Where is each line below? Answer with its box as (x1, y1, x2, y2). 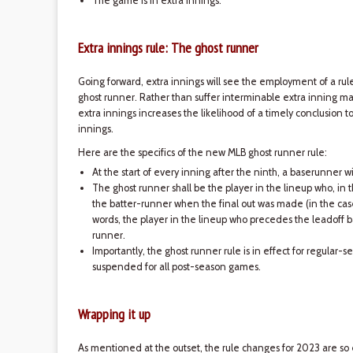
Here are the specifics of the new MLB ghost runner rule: (77, 147, 327, 158)
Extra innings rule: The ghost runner (77, 39, 258, 57)
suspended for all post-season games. (91, 261, 261, 273)
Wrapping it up (77, 305, 150, 323)
